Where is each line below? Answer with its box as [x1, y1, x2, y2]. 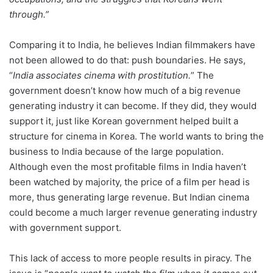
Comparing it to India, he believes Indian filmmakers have [9, 38, 255, 51]
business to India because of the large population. [9, 145, 224, 157]
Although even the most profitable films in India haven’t [9, 160, 246, 172]
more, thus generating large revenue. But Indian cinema [9, 191, 249, 203]
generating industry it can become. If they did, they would [9, 99, 257, 112]
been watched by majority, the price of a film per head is [9, 175, 250, 188]
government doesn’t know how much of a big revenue [9, 84, 241, 96]
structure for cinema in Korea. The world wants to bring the [9, 130, 264, 142]
